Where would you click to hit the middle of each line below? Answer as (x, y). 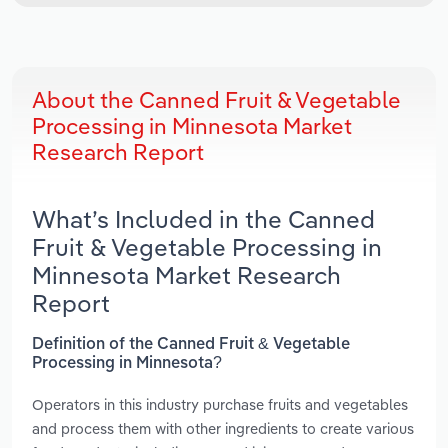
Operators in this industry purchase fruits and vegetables (220, 404)
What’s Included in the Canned (203, 219)
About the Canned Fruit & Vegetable (216, 100)
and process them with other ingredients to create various (223, 428)
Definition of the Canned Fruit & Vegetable (191, 344)
